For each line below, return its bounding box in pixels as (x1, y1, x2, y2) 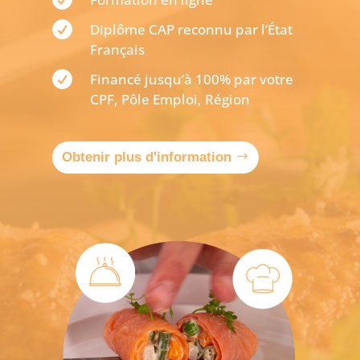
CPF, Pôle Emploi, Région (89, 89, 250, 108)
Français (89, 39, 145, 59)
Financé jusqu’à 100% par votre (89, 69, 293, 88)
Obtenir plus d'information (61, 149, 231, 165)
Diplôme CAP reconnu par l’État (89, 19, 292, 39)
